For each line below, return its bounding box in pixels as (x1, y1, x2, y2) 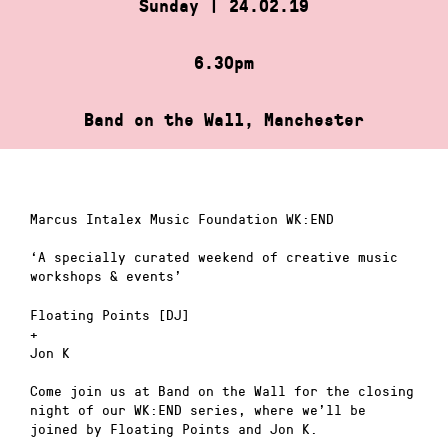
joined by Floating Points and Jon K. (30, 419, 318, 439)
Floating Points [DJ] (30, 304, 190, 324)
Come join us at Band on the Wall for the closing (30, 381, 414, 401)
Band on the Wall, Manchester (84, 109, 364, 130)
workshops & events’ (30, 266, 182, 286)
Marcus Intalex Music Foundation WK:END (30, 208, 334, 228)
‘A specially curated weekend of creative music (30, 247, 398, 267)
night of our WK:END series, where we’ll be (30, 400, 366, 420)
